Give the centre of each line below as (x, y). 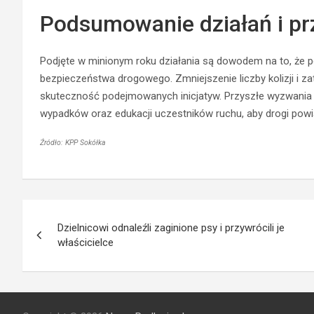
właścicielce (86, 242)
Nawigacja (74, 213)
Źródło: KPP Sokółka (73, 142)
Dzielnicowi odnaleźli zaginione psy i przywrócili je (171, 227)
